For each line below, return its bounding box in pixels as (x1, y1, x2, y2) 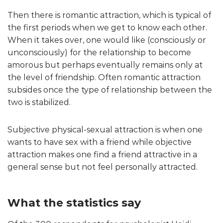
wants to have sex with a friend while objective (7, 137, 192, 147)
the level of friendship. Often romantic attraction (7, 72, 201, 82)
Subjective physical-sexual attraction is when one (7, 124, 203, 134)
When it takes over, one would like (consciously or (7, 35, 206, 45)
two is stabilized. (7, 97, 71, 107)
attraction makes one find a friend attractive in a (7, 149, 197, 159)
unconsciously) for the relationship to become (7, 47, 191, 57)
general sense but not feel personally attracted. (7, 162, 198, 172)
